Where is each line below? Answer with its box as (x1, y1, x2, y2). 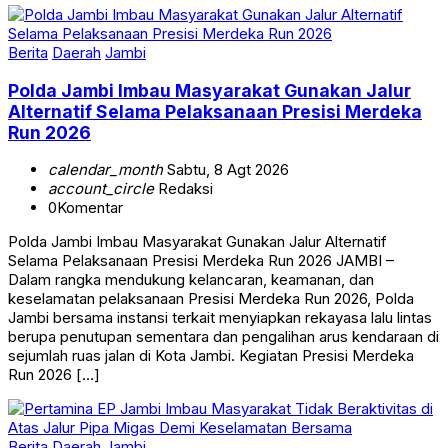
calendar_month (48, 160, 163, 180)
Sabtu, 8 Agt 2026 (163, 160, 289, 180)
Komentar (57, 198, 123, 218)
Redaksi (154, 179, 213, 199)
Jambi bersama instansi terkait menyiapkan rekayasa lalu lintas (8, 308, 432, 328)
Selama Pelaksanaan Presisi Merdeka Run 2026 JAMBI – (8, 251, 394, 271)
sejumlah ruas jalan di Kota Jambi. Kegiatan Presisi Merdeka (8, 346, 414, 366)
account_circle (48, 179, 154, 199)
